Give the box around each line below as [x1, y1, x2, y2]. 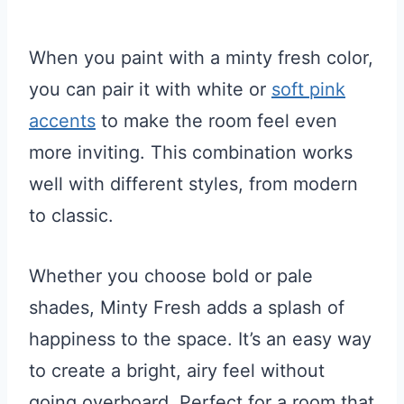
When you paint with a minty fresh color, [29, 46, 373, 69]
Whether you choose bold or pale [29, 264, 313, 287]
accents [29, 109, 96, 132]
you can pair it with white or [29, 78, 271, 100]
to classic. [29, 204, 114, 226]
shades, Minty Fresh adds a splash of [29, 296, 344, 318]
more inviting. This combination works [29, 141, 353, 163]
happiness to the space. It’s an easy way [29, 327, 372, 350]
